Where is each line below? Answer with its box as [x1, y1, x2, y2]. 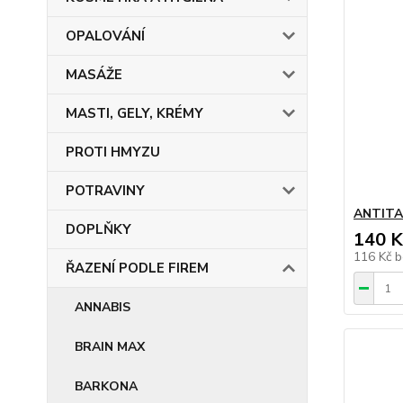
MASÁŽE [66, 66, 122, 84]
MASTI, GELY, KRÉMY [66, 104, 203, 122]
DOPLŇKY [66, 220, 131, 238]
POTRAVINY [66, 182, 145, 200]
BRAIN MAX [75, 338, 145, 355]
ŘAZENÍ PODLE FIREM [66, 259, 209, 277]
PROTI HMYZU [66, 143, 160, 161]
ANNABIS [75, 299, 130, 316]
